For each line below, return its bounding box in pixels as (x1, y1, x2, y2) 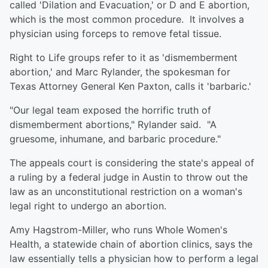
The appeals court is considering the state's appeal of (10, 157, 254, 169)
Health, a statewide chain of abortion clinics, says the (10, 238, 252, 251)
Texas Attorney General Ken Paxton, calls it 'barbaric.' (10, 80, 251, 93)
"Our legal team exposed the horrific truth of (10, 104, 211, 117)
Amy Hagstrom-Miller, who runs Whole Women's (10, 224, 227, 236)
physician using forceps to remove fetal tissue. (10, 28, 221, 40)
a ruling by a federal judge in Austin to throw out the (10, 171, 248, 184)
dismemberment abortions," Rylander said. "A (10, 118, 217, 131)
